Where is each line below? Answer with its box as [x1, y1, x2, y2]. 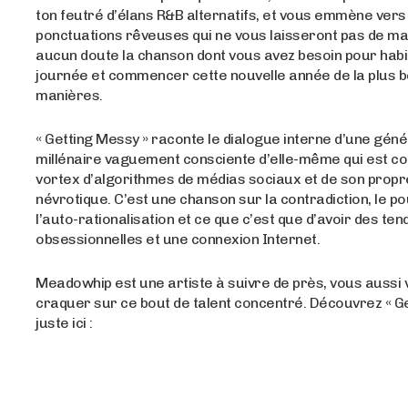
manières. [36, 87, 103, 105]
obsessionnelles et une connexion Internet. [36, 230, 321, 249]
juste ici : [36, 314, 93, 332]
